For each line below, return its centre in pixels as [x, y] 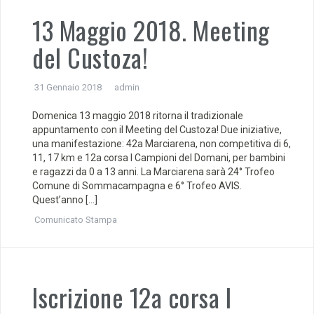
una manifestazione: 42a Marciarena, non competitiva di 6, [162, 144]
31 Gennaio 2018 [68, 87]
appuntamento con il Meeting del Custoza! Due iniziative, [157, 130]
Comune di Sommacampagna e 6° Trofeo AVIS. [137, 186]
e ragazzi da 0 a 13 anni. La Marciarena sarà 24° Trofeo [153, 172]
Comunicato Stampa [76, 220]
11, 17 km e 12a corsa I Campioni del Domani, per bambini [159, 158]
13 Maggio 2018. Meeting [151, 30]
